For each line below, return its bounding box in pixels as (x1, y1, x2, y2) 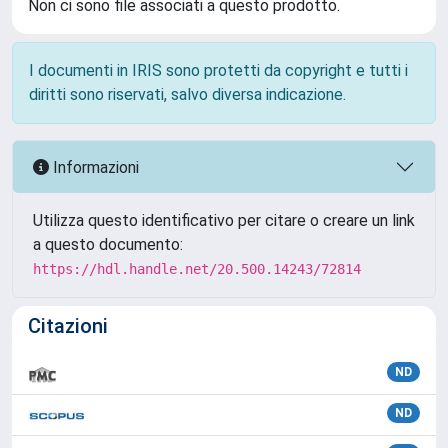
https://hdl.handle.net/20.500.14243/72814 (33, 261, 361, 277)
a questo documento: (33, 235, 183, 254)
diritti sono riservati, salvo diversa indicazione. (29, 85, 346, 104)
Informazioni (49, 157, 139, 177)
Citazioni (28, 314, 108, 338)
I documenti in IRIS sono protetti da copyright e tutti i (29, 61, 408, 80)
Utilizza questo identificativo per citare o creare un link (33, 211, 415, 230)
